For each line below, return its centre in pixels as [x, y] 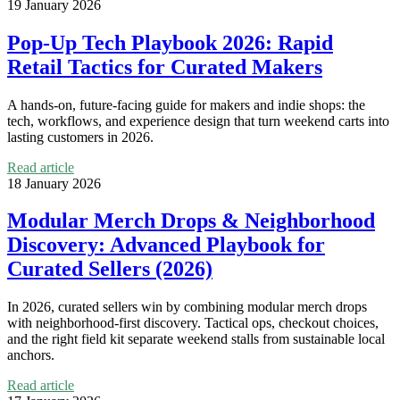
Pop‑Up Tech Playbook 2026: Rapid [170, 42]
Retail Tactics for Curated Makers [165, 67]
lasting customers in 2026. [80, 137]
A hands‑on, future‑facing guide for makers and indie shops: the [186, 104]
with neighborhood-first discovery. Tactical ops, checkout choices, [193, 323]
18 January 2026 [54, 183]
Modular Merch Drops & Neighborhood [191, 221]
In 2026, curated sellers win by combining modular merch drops [187, 307]
